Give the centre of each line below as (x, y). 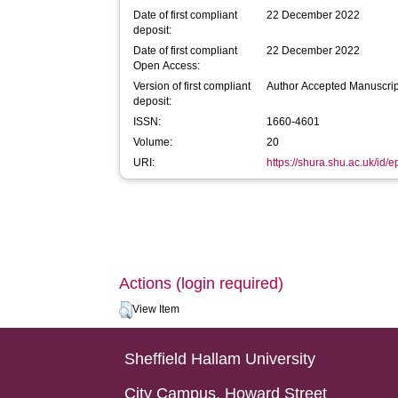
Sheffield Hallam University (220, 359)
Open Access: (167, 66)
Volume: (153, 142)
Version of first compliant (192, 86)
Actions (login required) (202, 283)
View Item (156, 309)
